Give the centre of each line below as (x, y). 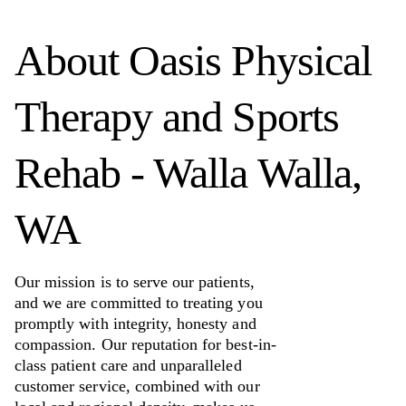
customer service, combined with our (137, 386)
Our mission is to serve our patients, (135, 281)
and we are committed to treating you (139, 302)
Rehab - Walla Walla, (188, 172)
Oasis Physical (250, 60)
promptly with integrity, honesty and (135, 323)
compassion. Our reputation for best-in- (145, 344)
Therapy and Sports (177, 116)
